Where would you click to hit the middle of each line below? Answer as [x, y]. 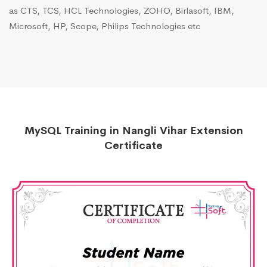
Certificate [133, 146]
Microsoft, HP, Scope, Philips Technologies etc [105, 26]
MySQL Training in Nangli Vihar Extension [133, 131]
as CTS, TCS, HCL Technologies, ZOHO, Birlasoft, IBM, [122, 11]
